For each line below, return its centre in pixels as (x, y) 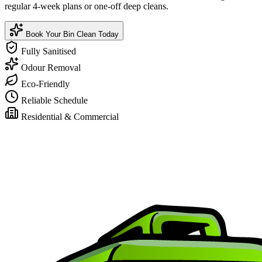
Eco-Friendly (45, 84)
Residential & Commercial (70, 116)
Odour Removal (51, 67)
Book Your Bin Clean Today (71, 34)
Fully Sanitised (49, 51)
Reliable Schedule (54, 100)
